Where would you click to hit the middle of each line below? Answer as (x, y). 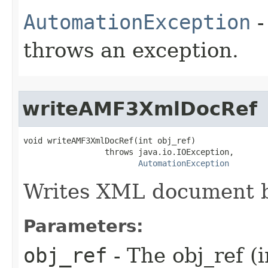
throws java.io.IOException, (129, 152)
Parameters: (83, 226)
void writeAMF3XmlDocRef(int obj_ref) (109, 140)
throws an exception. (131, 50)
